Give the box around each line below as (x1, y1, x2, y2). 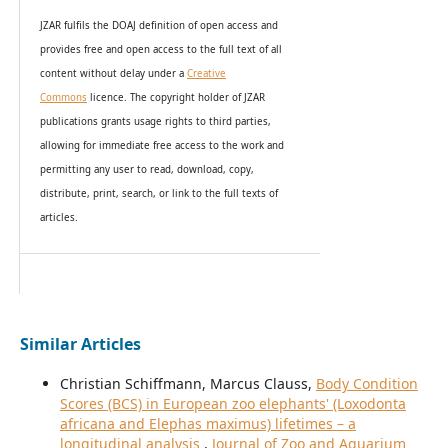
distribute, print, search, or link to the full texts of (39, 187, 278, 201)
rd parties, (221, 115, 271, 129)
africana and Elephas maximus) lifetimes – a (59, 414, 356, 434)
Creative (186, 67, 226, 81)
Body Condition (315, 374, 418, 394)
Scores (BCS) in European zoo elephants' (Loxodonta (59, 394, 406, 414)
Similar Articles (19, 333, 141, 356)
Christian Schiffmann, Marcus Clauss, (59, 374, 316, 394)
